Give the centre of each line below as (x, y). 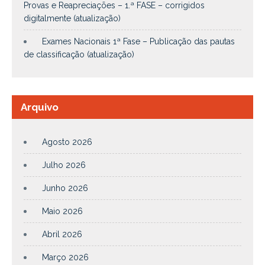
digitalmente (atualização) (72, 18)
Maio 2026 (62, 211)
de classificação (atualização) (79, 54)
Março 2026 (65, 257)
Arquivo (40, 107)
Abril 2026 (62, 234)
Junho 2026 (65, 188)
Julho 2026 (64, 165)
